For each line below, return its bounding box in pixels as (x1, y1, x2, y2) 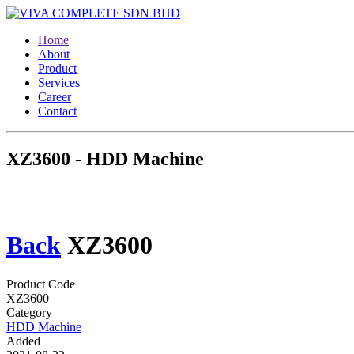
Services (38, 76, 80, 89)
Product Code (6, 277, 75, 291)
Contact (38, 104, 77, 118)
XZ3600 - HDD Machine (6, 148, 204, 169)
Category (6, 305, 52, 319)
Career (38, 90, 71, 104)
